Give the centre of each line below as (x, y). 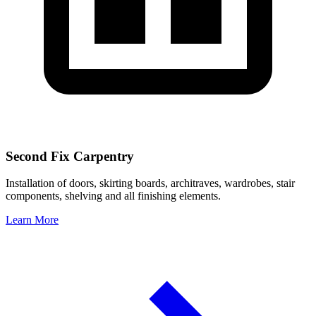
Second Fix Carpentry (70, 156)
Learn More (32, 220)
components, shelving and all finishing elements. (113, 196)
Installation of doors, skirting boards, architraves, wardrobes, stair (150, 183)
